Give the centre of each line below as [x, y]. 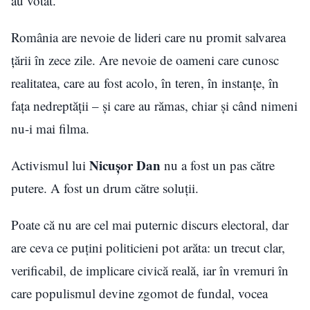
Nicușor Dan [123, 165]
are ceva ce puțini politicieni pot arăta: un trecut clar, [148, 248]
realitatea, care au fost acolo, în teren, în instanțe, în [145, 83]
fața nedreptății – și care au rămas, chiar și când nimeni [154, 106]
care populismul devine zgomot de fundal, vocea [139, 293]
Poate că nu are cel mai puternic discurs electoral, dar [150, 225]
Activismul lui [48, 165]
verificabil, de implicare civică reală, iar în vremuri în [150, 271]
